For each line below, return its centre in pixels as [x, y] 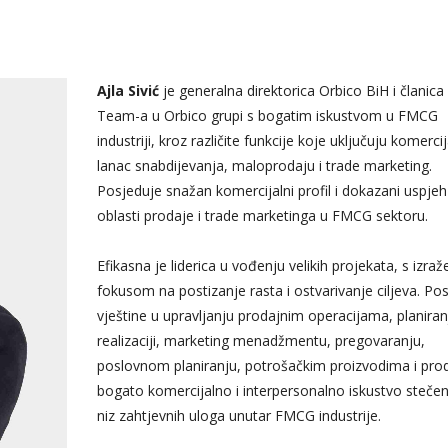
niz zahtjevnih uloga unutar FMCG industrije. [238, 416]
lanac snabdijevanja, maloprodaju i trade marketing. [264, 166]
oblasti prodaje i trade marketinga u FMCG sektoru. [262, 216]
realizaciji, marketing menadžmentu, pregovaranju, [260, 341]
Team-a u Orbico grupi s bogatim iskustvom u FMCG [267, 116]
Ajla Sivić [129, 91]
